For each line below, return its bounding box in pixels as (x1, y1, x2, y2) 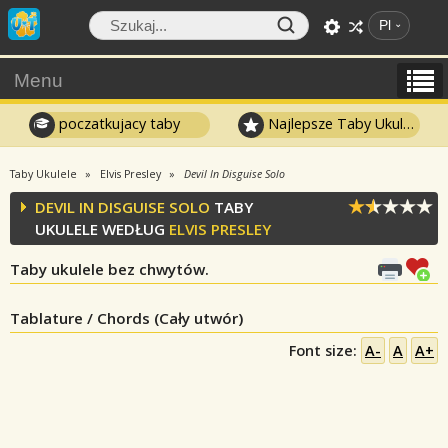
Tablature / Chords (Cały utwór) (10, 308, 243, 328)
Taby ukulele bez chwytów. (10, 259, 209, 279)
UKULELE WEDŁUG (35, 219, 169, 239)
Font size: (289, 341, 361, 360)
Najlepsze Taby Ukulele (264, 113, 404, 133)
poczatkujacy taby (54, 113, 180, 133)
